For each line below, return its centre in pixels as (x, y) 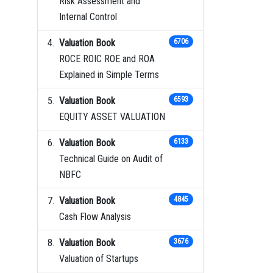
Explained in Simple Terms (109, 74)
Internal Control (88, 16)
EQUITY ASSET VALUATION (112, 116)
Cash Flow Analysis (95, 216)
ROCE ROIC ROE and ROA (107, 58)
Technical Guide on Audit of (111, 158)
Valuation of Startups (99, 258)
